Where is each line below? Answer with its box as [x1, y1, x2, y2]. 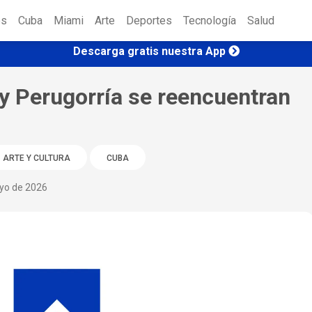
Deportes [126, 14, 172, 28]
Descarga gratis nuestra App [72, 44, 226, 58]
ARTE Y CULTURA [2, 153, 70, 163]
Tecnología [183, 14, 236, 28]
